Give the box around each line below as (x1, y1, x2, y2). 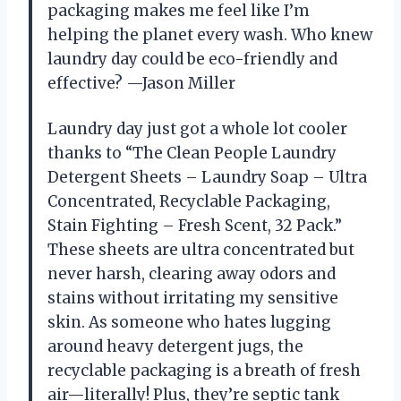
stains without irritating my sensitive (47, 287, 338, 308)
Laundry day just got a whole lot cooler (47, 118, 347, 139)
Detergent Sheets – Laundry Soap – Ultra (47, 166, 367, 187)
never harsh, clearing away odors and (47, 263, 336, 284)
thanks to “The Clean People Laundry (47, 142, 337, 163)
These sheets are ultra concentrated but (47, 239, 354, 260)
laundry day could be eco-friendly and (47, 48, 337, 69)
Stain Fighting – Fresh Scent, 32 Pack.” (47, 215, 342, 235)
